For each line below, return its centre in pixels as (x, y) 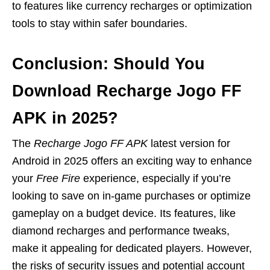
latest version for (189, 143)
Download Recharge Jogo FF (127, 91)
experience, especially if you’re (155, 178)
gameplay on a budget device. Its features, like (124, 213)
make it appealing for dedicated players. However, (132, 248)
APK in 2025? (65, 118)
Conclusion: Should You (108, 64)
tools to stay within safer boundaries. (100, 23)
